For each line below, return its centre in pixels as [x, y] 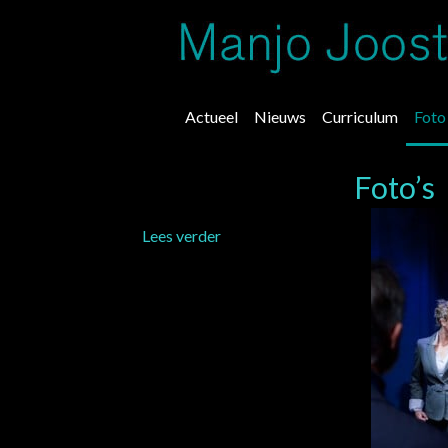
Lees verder [181, 235]
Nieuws [280, 116]
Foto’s [394, 187]
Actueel [211, 116]
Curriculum [360, 116]
